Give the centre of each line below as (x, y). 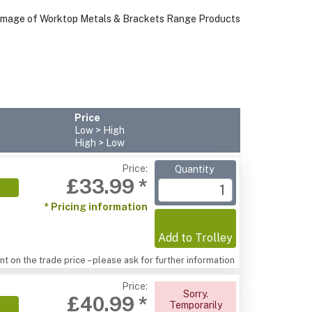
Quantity (196, 169)
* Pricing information (96, 207)
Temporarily (195, 305)
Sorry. (195, 294)
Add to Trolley (196, 238)
